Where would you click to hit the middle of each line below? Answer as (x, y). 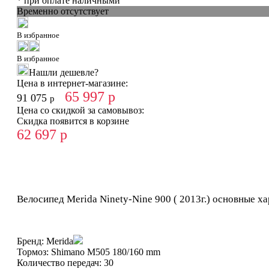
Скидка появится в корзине (73, 121)
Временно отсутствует (63, 11)
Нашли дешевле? (64, 73)
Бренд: (30, 241)
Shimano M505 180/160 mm (106, 252)
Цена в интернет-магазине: (72, 83)
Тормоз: (33, 252)
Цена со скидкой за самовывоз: (80, 110)
